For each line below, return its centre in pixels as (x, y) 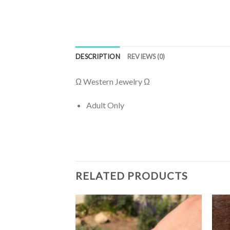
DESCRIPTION (98, 57)
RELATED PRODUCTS (132, 175)
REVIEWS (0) (146, 57)
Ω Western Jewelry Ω (113, 82)
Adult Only (105, 105)
